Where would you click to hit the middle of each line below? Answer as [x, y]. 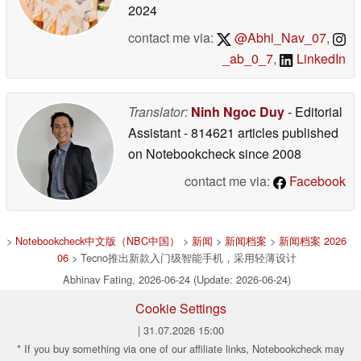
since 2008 [268, 154]
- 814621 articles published [261, 133]
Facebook [316, 181]
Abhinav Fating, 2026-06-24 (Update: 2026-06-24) [176, 280]
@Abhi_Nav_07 [279, 38]
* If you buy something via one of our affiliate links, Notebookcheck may [180, 349]
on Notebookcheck [182, 154]
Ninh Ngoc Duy [238, 112]
